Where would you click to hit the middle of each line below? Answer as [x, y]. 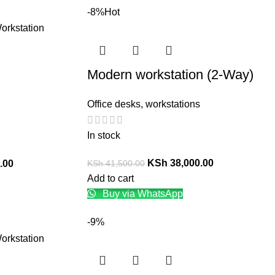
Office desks [114, 104]
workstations [173, 104]
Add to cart [110, 179]
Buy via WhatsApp [141, 194]
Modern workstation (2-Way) [170, 74]
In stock [104, 136]
